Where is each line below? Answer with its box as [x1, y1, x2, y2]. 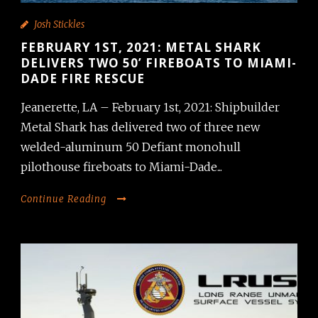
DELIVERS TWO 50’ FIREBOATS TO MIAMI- [21, 54, 297, 71]
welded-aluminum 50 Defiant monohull [21, 139, 241, 154]
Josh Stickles [34, 18, 84, 31]
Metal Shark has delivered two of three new [21, 119, 260, 134]
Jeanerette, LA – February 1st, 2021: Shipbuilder [21, 99, 280, 114]
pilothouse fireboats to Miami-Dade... [21, 159, 222, 174]
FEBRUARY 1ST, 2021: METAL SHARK [21, 38, 261, 55]
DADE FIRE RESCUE [21, 70, 145, 87]
